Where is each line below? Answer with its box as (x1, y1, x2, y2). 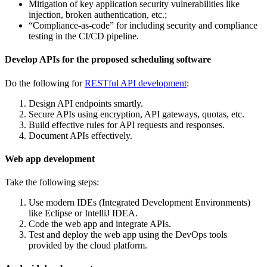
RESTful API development (85, 77, 187, 88)
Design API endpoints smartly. (29, 98, 143, 108)
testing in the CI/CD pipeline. (29, 30, 139, 41)
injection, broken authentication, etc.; (29, 9, 167, 20)
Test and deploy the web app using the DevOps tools (29, 229, 227, 240)
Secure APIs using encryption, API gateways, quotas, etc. (29, 108, 244, 119)
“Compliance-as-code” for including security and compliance (29, 20, 257, 30)
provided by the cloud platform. (29, 240, 147, 251)
